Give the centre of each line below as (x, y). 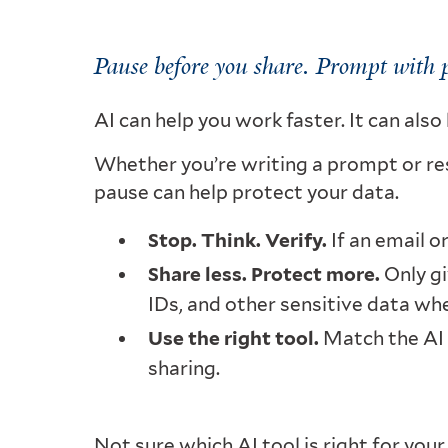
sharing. (184, 368)
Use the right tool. (234, 338)
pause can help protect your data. (247, 193)
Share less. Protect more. (264, 275)
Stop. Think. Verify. (238, 241)
